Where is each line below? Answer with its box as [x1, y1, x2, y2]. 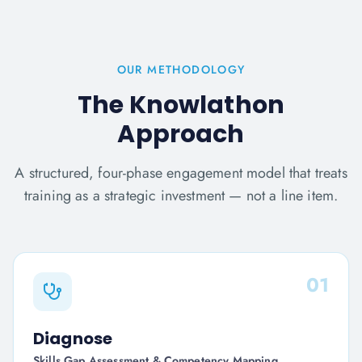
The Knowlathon [77, 88, 285, 122]
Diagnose [33, 327, 113, 350]
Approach [117, 117, 245, 151]
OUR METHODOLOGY [116, 61, 246, 78]
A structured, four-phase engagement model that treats [15, 162, 347, 183]
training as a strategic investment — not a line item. [23, 185, 339, 206]
